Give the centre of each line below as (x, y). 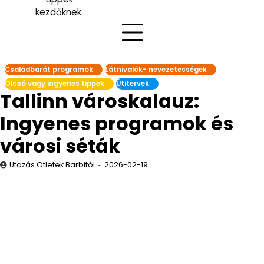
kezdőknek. (59, 12)
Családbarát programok (49, 70)
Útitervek (133, 84)
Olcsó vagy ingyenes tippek (55, 84)
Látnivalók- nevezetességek (156, 70)
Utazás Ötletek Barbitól (52, 165)
